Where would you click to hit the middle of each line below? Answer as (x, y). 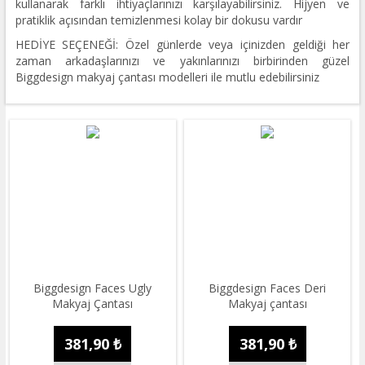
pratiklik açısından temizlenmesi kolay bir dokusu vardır (158, 20)
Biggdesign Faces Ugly (93, 288)
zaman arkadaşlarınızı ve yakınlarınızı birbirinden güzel (182, 60)
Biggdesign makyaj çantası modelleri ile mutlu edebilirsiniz (167, 77)
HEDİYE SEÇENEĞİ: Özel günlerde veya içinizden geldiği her (182, 44)
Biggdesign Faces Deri (268, 288)
